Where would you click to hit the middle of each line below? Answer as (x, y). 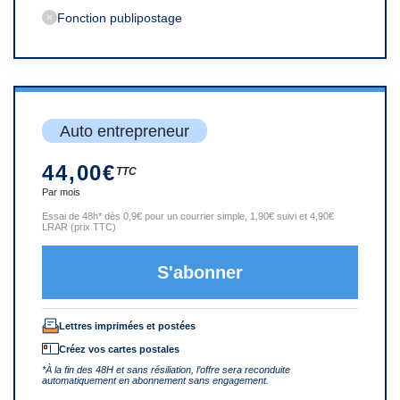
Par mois (61, 192)
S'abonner (200, 272)
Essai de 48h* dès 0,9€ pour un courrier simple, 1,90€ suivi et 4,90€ (188, 216)
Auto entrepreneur (125, 131)
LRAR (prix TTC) (79, 226)
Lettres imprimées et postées (127, 325)
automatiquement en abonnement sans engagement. (155, 380)
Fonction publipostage (120, 17)
